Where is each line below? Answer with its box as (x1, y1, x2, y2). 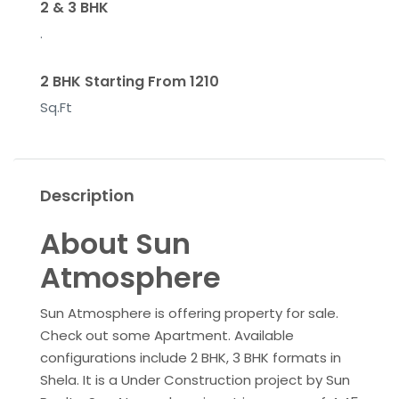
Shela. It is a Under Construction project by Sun (40, 370, 350, 389)
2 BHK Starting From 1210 (40, 71, 219, 92)
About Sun (40, 224, 191, 264)
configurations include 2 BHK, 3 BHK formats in (40, 348, 341, 367)
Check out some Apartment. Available (40, 326, 294, 345)
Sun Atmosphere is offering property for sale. (40, 304, 338, 322)
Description (40, 184, 134, 207)
